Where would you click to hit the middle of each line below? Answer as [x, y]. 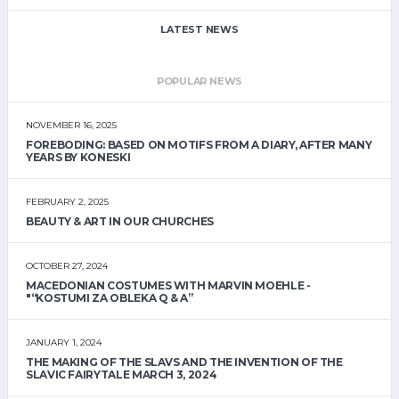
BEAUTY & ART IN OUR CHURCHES [120, 222]
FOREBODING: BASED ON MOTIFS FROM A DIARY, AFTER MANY [199, 145]
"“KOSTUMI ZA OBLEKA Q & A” [110, 298]
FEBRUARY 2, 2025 [67, 201]
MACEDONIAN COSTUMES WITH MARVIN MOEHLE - [168, 286]
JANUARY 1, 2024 [64, 342]
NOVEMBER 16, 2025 [71, 125]
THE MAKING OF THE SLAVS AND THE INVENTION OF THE [184, 362]
